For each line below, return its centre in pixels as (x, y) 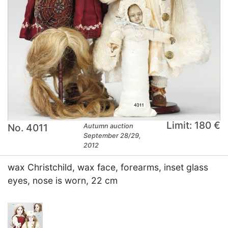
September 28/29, (112, 135)
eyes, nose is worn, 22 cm (63, 180)
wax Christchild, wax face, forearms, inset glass (108, 167)
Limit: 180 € (193, 125)
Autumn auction (109, 126)
